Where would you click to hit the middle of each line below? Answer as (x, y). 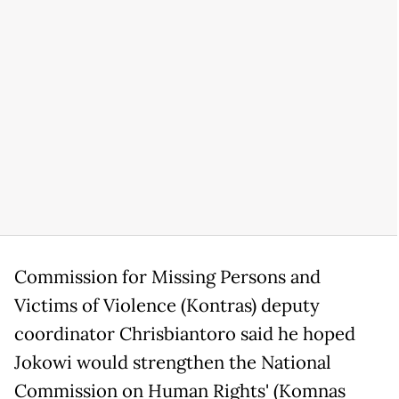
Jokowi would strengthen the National (173, 362)
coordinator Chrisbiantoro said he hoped (185, 334)
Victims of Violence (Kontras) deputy (167, 305)
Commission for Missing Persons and (167, 277)
